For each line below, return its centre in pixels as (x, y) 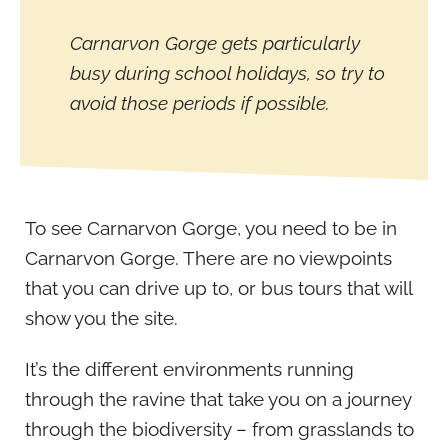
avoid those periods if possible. (200, 102)
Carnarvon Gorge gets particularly (215, 42)
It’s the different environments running (189, 368)
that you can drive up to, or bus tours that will (218, 287)
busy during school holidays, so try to (227, 72)
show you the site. (101, 317)
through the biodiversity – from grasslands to (219, 428)
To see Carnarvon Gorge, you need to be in (211, 227)
